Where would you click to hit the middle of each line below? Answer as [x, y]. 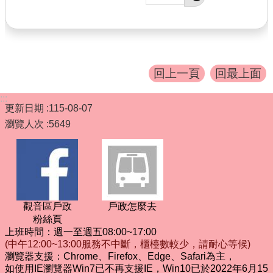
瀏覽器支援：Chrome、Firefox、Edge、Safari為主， [120, 256]
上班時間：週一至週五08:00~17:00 [81, 232]
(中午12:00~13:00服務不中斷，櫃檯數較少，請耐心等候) [128, 244]
